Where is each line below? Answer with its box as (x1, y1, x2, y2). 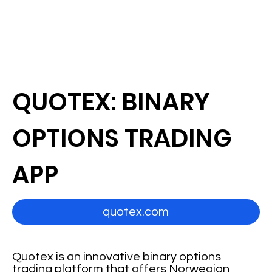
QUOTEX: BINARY (12, 85, 211, 119)
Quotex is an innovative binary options (12, 251, 222, 263)
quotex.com (103, 206, 169, 218)
